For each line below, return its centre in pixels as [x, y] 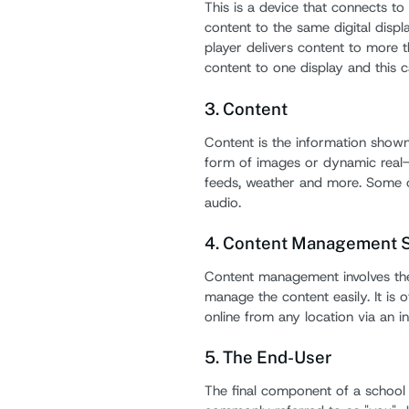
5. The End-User [267, 357]
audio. [222, 202]
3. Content [246, 108]
